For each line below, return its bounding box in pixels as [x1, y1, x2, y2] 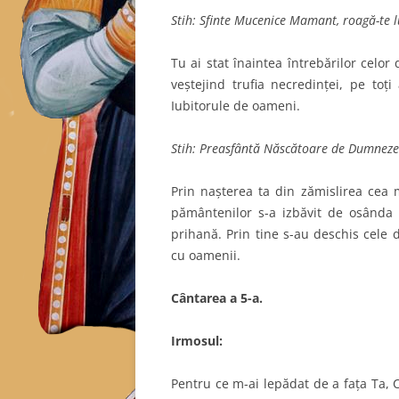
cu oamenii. [171, 246, 240, 264]
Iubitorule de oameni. [171, 96, 300, 114]
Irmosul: [171, 331, 223, 349]
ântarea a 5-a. [179, 289, 263, 306]
